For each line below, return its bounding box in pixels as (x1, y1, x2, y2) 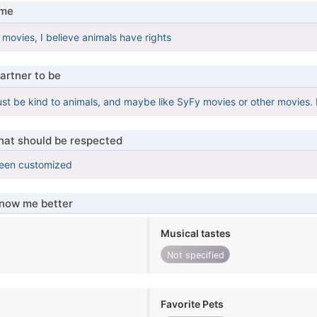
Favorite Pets (161, 298, 224, 311)
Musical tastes (161, 227, 231, 240)
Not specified (166, 249, 224, 260)
